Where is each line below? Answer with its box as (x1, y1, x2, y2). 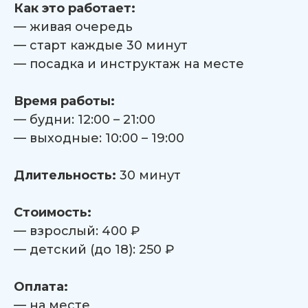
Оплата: (14, 279, 68, 294)
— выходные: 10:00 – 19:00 (14, 131, 184, 146)
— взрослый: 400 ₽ (14, 223, 140, 239)
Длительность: (14, 168, 120, 183)
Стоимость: (14, 205, 91, 220)
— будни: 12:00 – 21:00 (14, 112, 155, 127)
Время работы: (14, 93, 115, 109)
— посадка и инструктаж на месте (14, 56, 244, 71)
